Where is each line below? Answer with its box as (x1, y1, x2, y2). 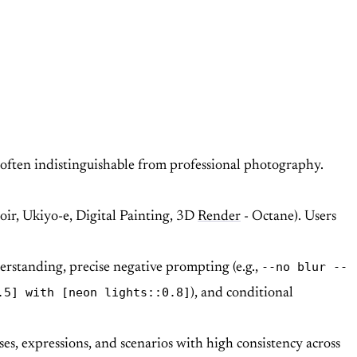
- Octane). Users (241, 210, 336, 225)
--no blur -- (261, 260, 347, 274)
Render (198, 210, 241, 225)
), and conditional (190, 286, 293, 301)
